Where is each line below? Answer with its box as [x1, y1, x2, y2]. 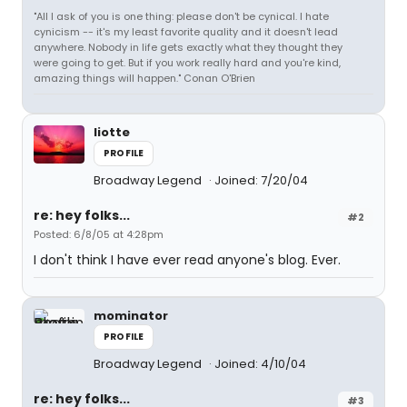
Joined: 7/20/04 [214, 172, 308, 189]
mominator [94, 307, 168, 324]
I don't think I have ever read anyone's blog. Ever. [34, 251, 341, 269]
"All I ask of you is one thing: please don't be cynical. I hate [34, 9, 329, 24]
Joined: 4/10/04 [214, 355, 306, 372]
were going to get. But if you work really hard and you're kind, [34, 55, 341, 70]
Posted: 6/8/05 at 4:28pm [34, 227, 164, 242]
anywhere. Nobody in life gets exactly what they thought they [34, 40, 342, 55]
